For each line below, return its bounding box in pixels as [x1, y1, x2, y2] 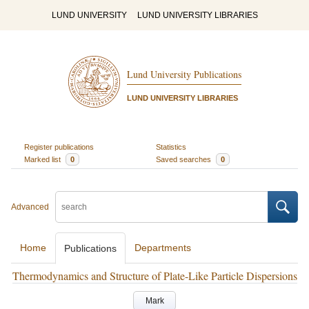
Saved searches [156, 154, 213, 163]
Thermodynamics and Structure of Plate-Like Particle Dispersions [12, 268, 297, 283]
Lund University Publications [126, 68, 241, 81]
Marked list [23, 154, 63, 163]
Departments [134, 242, 191, 253]
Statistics [156, 142, 186, 151]
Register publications [23, 142, 94, 151]
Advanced [11, 202, 49, 212]
